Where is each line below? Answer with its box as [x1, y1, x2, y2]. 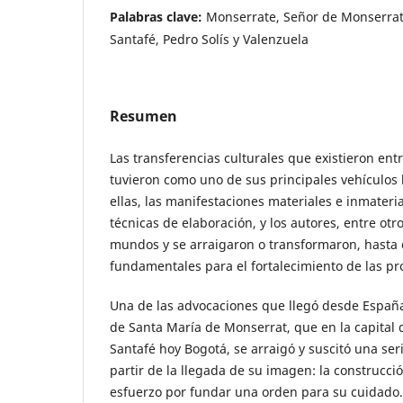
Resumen [110, 105, 177, 126]
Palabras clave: [110, 7, 206, 25]
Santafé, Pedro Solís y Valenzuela [110, 30, 309, 48]
